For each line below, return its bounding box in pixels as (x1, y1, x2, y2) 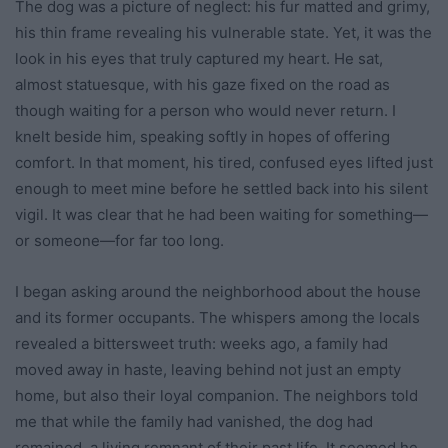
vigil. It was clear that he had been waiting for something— (15, 205, 428, 225)
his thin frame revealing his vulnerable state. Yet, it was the (15, 23, 432, 43)
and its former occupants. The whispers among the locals (15, 308, 420, 328)
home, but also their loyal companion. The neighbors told (15, 386, 418, 406)
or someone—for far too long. (15, 231, 224, 251)
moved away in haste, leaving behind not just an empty (15, 360, 401, 380)
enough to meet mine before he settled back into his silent (15, 179, 428, 199)
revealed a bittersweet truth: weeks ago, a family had (15, 334, 388, 354)
